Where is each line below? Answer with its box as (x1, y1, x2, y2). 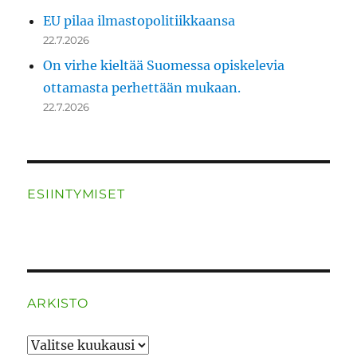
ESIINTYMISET (27, 186, 125, 202)
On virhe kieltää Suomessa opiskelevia (43, 57, 285, 73)
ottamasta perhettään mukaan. (43, 79, 241, 96)
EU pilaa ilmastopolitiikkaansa (43, 12, 236, 29)
